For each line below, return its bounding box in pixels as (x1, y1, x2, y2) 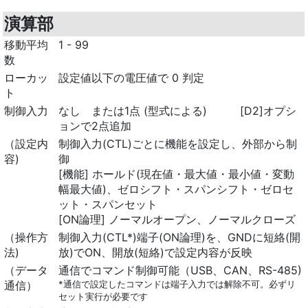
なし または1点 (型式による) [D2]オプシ (58, 103, 297, 118)
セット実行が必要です (58, 290, 148, 302)
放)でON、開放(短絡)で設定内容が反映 (58, 245, 253, 259)
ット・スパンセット (58, 197, 158, 211)
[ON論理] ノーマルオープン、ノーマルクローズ (58, 212, 296, 226)
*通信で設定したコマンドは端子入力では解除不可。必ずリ (58, 278, 296, 289)
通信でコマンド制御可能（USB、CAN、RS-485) (58, 263, 302, 277)
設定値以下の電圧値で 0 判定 (58, 70, 205, 85)
